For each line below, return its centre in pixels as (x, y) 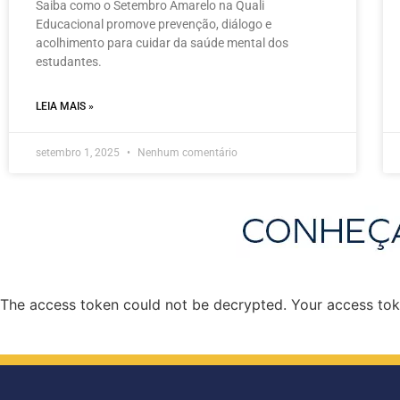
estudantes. (69, 61)
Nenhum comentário (186, 152)
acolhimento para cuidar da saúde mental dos (162, 42)
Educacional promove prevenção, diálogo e (154, 24)
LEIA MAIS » (65, 106)
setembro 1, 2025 (79, 152)
